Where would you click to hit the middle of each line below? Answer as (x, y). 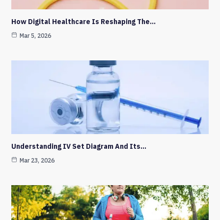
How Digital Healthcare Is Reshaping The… (83, 22)
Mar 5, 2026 (35, 36)
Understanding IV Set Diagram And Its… (79, 147)
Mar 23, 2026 (37, 161)
